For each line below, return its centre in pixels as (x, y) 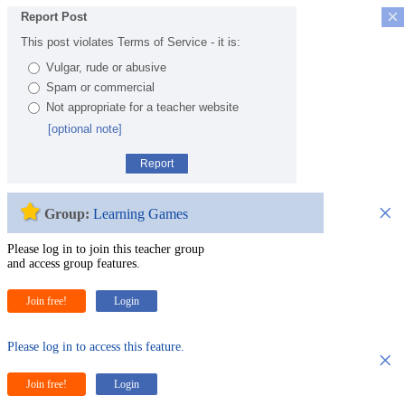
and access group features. (74, 263)
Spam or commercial (100, 87)
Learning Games (141, 213)
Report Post (54, 16)
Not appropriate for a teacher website (142, 107)
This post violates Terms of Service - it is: (131, 42)
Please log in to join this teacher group (106, 249)
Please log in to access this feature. (96, 346)
